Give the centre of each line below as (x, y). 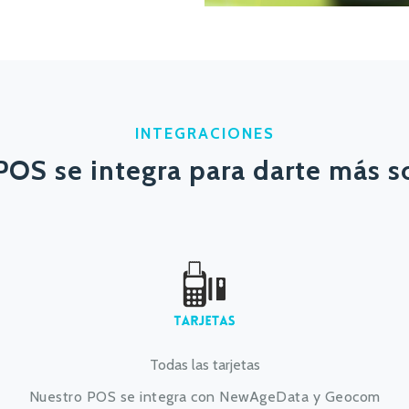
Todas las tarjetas (204, 365)
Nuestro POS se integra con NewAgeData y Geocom (204, 397)
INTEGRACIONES (204, 133)
